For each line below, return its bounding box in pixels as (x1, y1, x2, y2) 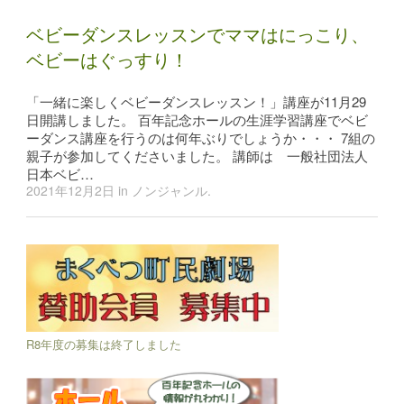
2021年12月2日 (26, 181, 115, 199)
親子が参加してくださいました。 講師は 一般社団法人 (26, 146, 369, 165)
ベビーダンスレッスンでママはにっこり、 (26, 24, 370, 45)
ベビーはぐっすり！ (26, 50, 189, 70)
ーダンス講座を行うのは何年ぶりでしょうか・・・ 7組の (26, 128, 376, 147)
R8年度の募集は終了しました (26, 335, 182, 353)
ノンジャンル (132, 181, 208, 199)
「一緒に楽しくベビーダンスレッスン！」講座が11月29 (26, 92, 367, 111)
